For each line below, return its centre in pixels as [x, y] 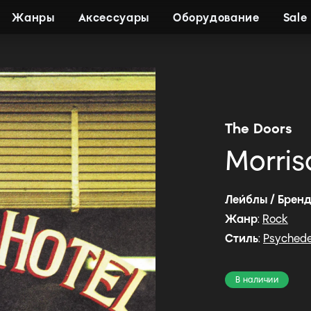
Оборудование [216, 18]
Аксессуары [114, 18]
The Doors [259, 128]
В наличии [257, 279]
